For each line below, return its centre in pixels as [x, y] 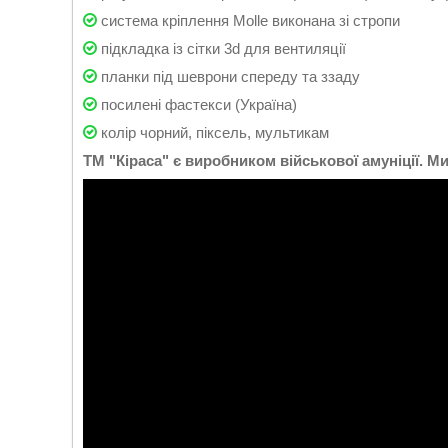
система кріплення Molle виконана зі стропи [248, 20]
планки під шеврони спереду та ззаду [228, 76]
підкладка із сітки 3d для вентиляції [221, 48]
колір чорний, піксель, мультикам [213, 132]
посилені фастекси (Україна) [197, 104]
